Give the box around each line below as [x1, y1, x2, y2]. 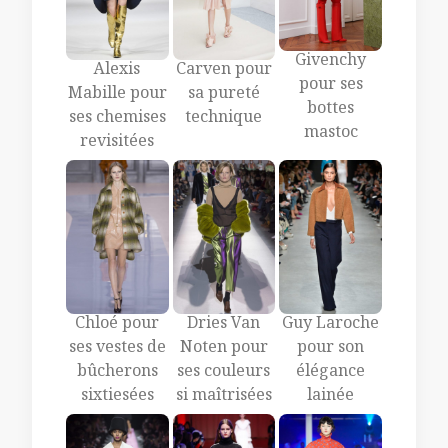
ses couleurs [177, 359, 271, 387]
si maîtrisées [175, 383, 272, 411]
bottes [307, 97, 355, 125]
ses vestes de [68, 335, 166, 363]
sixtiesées [80, 383, 154, 411]
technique [185, 105, 263, 133]
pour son [297, 335, 365, 363]
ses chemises [68, 105, 166, 133]
